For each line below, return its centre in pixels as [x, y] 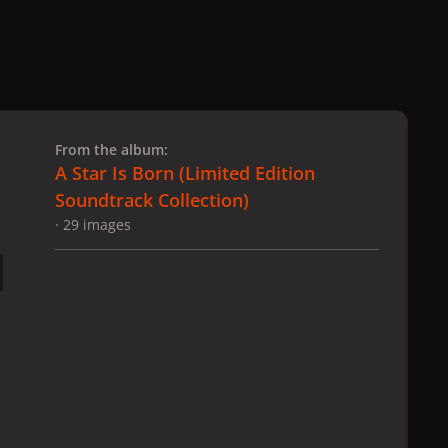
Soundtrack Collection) [152, 200]
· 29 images [93, 225]
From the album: [111, 150]
